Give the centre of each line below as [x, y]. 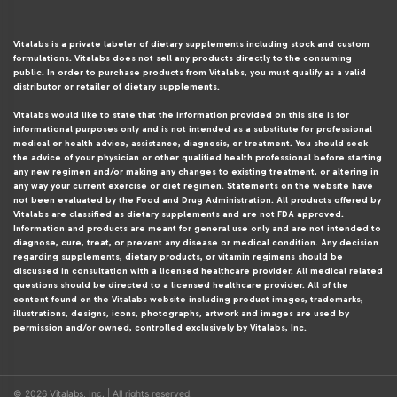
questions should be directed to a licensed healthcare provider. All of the [181, 285]
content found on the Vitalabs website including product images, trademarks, [188, 299]
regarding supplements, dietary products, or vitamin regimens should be [178, 257]
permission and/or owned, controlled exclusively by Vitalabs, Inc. [160, 327]
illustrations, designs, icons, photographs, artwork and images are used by [181, 313]
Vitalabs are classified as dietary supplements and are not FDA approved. [179, 214]
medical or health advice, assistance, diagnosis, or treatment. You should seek [191, 143]
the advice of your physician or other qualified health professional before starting [198, 157]
